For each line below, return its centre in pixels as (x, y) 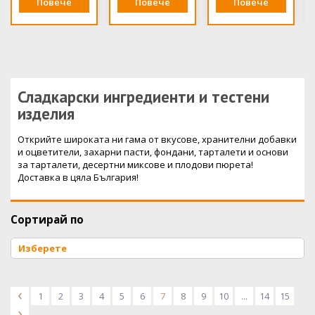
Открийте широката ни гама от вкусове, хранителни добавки (157, 140)
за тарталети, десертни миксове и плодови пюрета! (135, 165)
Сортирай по (47, 220)
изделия (46, 113)
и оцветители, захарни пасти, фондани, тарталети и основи (153, 152)
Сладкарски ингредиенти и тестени (143, 96)
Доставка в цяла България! (78, 178)
